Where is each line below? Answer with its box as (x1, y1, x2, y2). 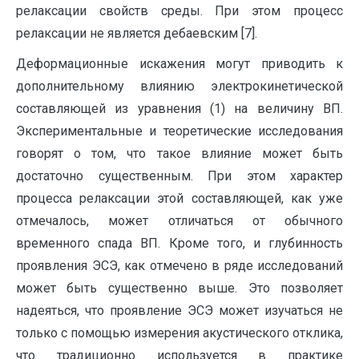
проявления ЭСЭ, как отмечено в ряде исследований (16, 258, 343, 274)
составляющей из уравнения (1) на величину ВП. (16, 101, 343, 117)
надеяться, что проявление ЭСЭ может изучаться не (16, 303, 343, 319)
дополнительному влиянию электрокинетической (16, 79, 343, 95)
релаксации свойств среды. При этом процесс (16, 3, 343, 19)
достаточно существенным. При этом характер (16, 168, 343, 184)
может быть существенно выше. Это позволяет (16, 280, 343, 296)
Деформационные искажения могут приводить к (16, 56, 343, 72)
